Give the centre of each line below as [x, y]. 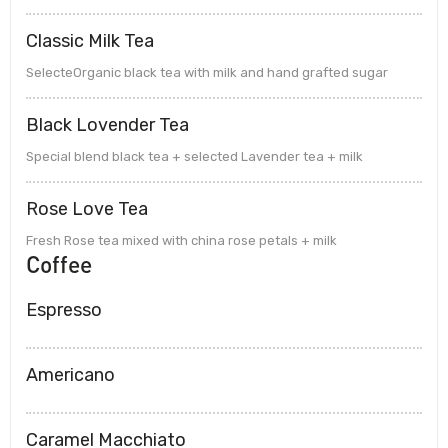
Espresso [64, 309]
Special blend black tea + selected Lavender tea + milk [194, 156]
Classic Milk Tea [90, 40]
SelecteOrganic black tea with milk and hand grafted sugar [207, 72]
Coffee [59, 263]
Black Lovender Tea [107, 124]
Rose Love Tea [87, 208]
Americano [70, 374]
